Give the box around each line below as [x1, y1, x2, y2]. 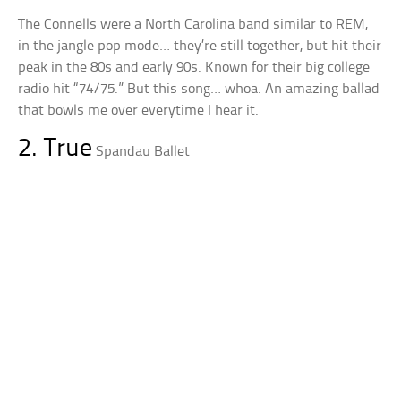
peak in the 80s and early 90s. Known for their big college [18, 59, 371, 75]
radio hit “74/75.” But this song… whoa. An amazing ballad [18, 81, 380, 97]
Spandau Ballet [96, 143, 191, 159]
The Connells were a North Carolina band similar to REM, [18, 16, 369, 32]
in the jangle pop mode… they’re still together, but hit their [18, 38, 382, 54]
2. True [18, 135, 93, 162]
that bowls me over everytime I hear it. [18, 102, 260, 118]
